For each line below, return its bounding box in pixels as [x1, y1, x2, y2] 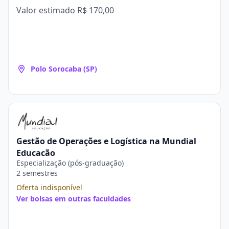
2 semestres [16, 168, 58, 178]
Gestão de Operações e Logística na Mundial [16, 135, 196, 147]
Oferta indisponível [16, 182, 82, 192]
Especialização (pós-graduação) [16, 158, 124, 168]
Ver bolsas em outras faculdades [16, 194, 131, 203]
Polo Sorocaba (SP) [31, 64, 97, 74]
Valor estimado [16, 5, 77, 16]
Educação [16, 147, 55, 158]
